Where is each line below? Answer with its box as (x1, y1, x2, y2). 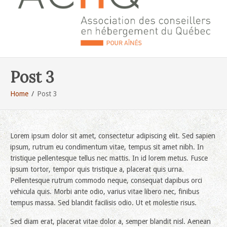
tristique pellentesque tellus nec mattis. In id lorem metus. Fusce (10, 154, 208, 162)
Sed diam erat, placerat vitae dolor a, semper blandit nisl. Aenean (10, 217, 211, 225)
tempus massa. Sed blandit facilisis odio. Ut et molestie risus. (10, 199, 197, 207)
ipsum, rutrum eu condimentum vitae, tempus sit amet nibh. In (10, 143, 204, 151)
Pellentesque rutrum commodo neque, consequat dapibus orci (10, 176, 202, 184)
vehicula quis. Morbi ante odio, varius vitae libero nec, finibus (10, 187, 199, 196)
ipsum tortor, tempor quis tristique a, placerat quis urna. (10, 165, 184, 173)
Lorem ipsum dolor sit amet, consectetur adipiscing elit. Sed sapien (10, 132, 215, 140)
